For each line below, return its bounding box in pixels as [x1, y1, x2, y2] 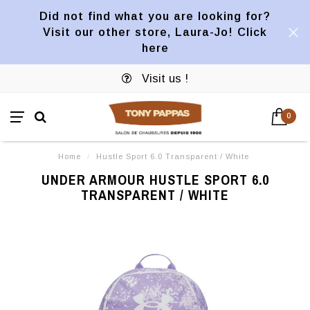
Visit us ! [138, 72, 188, 84]
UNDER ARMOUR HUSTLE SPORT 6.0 [41, 170, 269, 189]
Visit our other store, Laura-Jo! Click [43, 26, 267, 38]
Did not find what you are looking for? [39, 10, 271, 22]
